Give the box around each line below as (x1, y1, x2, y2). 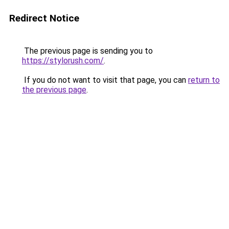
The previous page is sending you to (22, 46, 153, 56)
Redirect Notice (9, 12, 79, 24)
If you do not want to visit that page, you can (22, 75, 188, 85)
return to (188, 75, 220, 85)
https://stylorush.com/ (22, 56, 104, 65)
